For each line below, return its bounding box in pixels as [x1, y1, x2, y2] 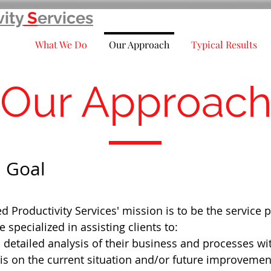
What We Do [35, 38, 87, 51]
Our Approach [109, 38, 169, 51]
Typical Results [191, 38, 257, 51]
